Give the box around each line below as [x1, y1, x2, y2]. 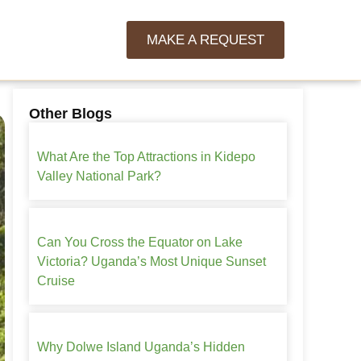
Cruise [37, 274, 75, 288]
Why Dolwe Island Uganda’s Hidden [37, 340, 245, 354]
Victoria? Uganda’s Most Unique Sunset [37, 255, 266, 268]
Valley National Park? [37, 169, 161, 183]
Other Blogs [29, 106, 112, 122]
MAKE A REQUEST [146, 32, 264, 48]
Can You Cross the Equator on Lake [37, 235, 243, 249]
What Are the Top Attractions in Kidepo [37, 150, 255, 164]
